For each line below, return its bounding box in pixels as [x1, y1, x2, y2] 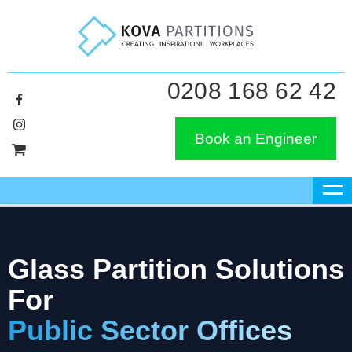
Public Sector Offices [8, 314, 292, 346]
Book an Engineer [195, 130, 317, 147]
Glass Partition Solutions [8, 253, 344, 285]
